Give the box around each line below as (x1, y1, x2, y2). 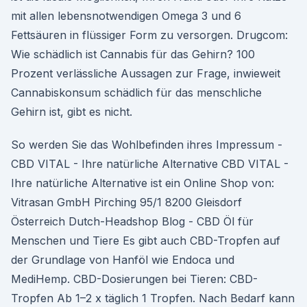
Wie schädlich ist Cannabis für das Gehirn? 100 (11, 47, 255, 61)
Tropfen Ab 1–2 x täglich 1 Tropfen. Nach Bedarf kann (11, 291, 295, 305)
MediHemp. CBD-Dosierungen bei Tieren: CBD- (11, 272, 258, 286)
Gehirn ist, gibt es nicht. (11, 105, 132, 119)
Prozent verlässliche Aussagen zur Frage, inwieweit (11, 66, 280, 80)
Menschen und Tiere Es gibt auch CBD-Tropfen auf (11, 234, 280, 247)
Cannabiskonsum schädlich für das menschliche (11, 86, 262, 99)
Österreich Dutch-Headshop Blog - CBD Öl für (11, 214, 254, 228)
